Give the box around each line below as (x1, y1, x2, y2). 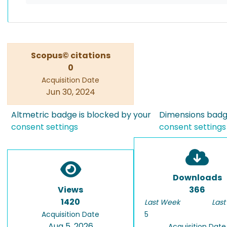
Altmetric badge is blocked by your (11, 109, 151, 121)
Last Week (144, 197, 180, 207)
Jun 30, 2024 (46, 86, 95, 98)
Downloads (172, 172, 222, 183)
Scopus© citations (30, 50, 110, 61)
